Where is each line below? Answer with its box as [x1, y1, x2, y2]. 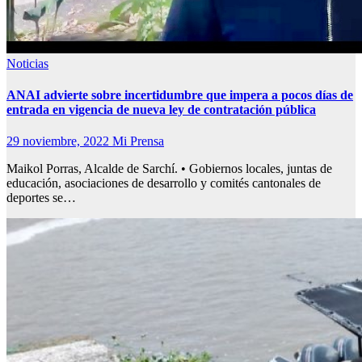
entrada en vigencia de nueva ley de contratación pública [6, 102, 316, 116]
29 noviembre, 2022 [6, 134, 112, 149]
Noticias [6, 56, 48, 70]
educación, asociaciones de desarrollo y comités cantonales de [6, 176, 321, 191]
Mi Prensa [112, 134, 164, 149]
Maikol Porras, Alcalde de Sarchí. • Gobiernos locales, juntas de [6, 162, 332, 176]
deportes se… [6, 191, 76, 205]
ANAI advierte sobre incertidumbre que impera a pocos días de [6, 87, 353, 102]
